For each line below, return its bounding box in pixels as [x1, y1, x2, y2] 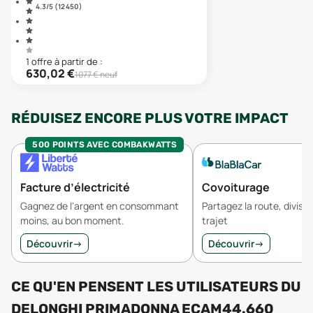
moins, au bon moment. [20, 214, 124, 227]
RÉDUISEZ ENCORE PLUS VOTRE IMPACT [11, 110, 289, 126]
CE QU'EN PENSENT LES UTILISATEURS [11, 278, 281, 295]
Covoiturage [202, 180, 270, 195]
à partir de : [54, 55, 103, 68]
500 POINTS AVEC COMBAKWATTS [32, 140, 177, 150]
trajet [202, 214, 228, 227]
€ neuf [92, 68, 117, 80]
